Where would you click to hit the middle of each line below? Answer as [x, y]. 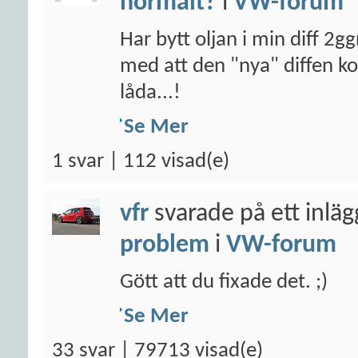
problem [165, 245]
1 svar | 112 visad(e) [141, 162]
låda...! [150, 93]
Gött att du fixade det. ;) [224, 282]
